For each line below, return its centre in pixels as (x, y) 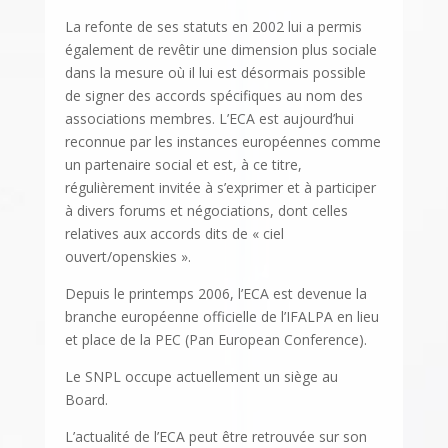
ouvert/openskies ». (127, 257)
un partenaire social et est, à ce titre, (183, 165)
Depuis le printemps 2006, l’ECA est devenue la (215, 294)
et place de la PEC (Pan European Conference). (215, 340)
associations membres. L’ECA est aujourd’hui (209, 119)
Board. (86, 400)
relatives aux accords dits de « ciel (174, 234)
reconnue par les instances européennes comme (222, 142)
